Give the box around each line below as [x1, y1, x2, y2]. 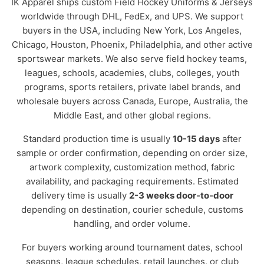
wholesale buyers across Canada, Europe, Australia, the [16, 95, 248, 107]
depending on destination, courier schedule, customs [21, 204, 243, 215]
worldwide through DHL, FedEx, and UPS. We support [21, 11, 243, 22]
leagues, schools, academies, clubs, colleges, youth [24, 67, 240, 78]
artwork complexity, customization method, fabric [29, 161, 235, 173]
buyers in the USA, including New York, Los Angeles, [22, 25, 242, 36]
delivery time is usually [31, 190, 129, 201]
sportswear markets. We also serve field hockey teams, [17, 53, 247, 64]
